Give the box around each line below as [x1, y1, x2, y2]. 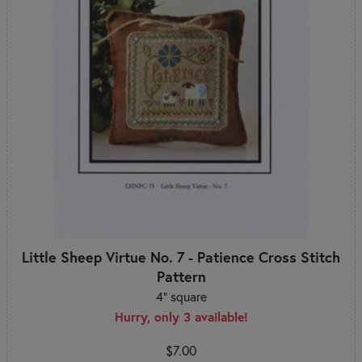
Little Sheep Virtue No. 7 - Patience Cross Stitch [22, 246, 340, 267]
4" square [155, 288, 207, 305]
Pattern [156, 266, 206, 286]
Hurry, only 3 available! [114, 308, 248, 325]
